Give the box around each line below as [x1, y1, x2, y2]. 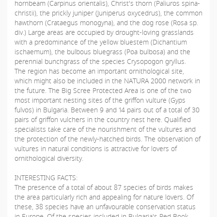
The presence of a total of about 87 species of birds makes [15, 183, 193, 192]
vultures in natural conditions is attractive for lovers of [15, 144, 177, 153]
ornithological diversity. [15, 154, 83, 163]
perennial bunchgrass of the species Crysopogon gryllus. [15, 57, 186, 66]
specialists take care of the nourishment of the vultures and [15, 124, 196, 134]
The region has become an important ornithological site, [15, 66, 184, 76]
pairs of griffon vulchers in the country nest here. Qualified [15, 115, 191, 124]
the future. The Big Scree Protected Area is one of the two [15, 86, 191, 95]
